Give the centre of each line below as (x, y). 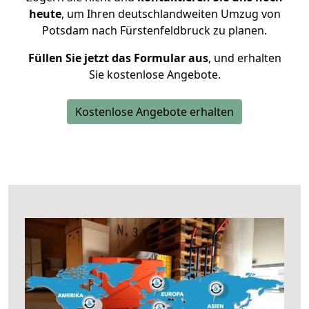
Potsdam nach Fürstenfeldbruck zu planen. (154, 30)
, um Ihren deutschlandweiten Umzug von (171, 14)
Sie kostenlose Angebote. (154, 74)
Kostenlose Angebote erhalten (154, 112)
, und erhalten (245, 58)
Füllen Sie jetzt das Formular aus (118, 58)
